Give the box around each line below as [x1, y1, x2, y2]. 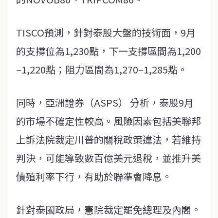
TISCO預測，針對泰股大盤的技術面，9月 [16, 25, 196, 40]
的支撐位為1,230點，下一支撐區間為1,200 [16, 44, 201, 58]
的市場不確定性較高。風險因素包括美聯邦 [16, 114, 201, 128]
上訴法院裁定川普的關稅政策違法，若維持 [16, 132, 201, 147]
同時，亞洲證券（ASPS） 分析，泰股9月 [16, 95, 194, 110]
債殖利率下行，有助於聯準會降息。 [16, 169, 172, 184]
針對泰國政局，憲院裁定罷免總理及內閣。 [16, 202, 201, 217]
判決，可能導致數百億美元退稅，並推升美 [16, 151, 201, 165]
